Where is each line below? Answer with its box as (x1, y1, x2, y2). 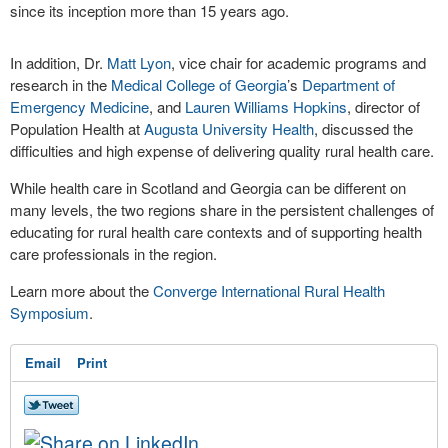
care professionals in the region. (10, 243, 217, 264)
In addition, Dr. (10, 52, 107, 73)
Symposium (10, 302, 89, 323)
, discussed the (314, 118, 413, 139)
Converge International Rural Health (153, 280, 385, 301)
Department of (302, 74, 395, 95)
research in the (10, 74, 111, 95)
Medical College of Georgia (111, 74, 287, 95)
